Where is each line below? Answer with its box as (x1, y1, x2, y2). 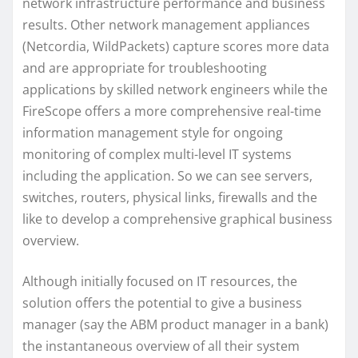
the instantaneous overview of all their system (22, 336, 300, 355)
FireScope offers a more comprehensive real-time (22, 101, 321, 120)
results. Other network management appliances (22, 15, 310, 34)
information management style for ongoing (22, 123, 283, 141)
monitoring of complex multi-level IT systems (22, 145, 292, 163)
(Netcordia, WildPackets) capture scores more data (22, 37, 329, 55)
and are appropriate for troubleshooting (22, 58, 267, 77)
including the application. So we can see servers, (22, 166, 312, 185)
